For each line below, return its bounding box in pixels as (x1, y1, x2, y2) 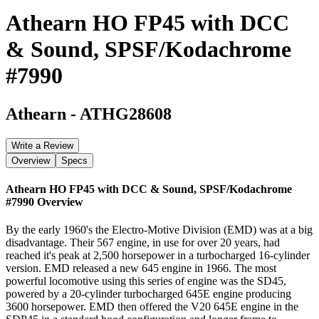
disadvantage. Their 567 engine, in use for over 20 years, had (6, 236, 280, 249)
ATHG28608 (80, 104, 172, 123)
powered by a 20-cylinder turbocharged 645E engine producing (6, 288, 291, 300)
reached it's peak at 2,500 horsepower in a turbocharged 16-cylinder (6, 249, 310, 262)
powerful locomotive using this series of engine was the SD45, (6, 275, 286, 288)
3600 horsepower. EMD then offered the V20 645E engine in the (6, 300, 298, 313)
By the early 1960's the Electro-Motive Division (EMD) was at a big (6, 224, 313, 236)
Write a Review (11, 140, 73, 151)
